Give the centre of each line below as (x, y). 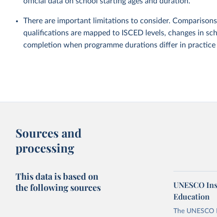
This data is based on (57, 176)
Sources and (49, 133)
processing (45, 148)
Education (192, 196)
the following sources (58, 187)
